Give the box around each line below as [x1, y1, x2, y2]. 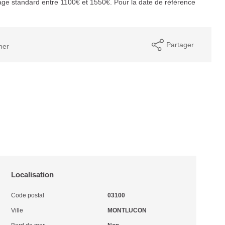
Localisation [11, 170, 54, 179]
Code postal [11, 192, 45, 199]
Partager [166, 40, 194, 49]
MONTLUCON [107, 207, 147, 214]
